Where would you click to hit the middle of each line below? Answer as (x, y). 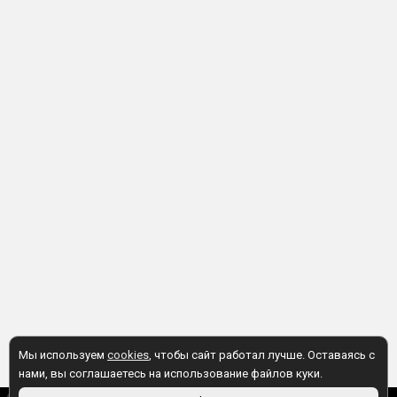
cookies (128, 355)
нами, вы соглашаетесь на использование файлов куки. (171, 374)
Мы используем (63, 355)
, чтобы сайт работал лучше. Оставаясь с (262, 355)
